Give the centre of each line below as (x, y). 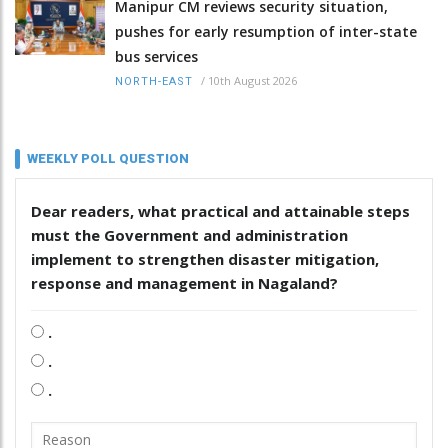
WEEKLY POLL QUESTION (108, 159)
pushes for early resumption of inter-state (266, 32)
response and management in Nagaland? (184, 283)
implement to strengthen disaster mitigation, (205, 259)
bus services (156, 57)
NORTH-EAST (154, 82)
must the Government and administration (189, 235)
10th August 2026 (252, 81)
